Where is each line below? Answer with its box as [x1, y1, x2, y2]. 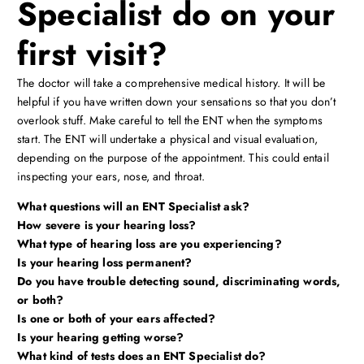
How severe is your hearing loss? [17, 217, 197, 234]
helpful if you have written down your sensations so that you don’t [17, 93, 336, 110]
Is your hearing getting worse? [17, 329, 184, 346]
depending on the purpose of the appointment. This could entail [17, 149, 329, 167]
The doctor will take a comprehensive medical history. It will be [17, 75, 326, 92]
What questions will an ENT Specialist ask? [17, 198, 250, 215]
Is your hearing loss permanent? [17, 254, 193, 271]
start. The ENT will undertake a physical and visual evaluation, [17, 131, 318, 148]
